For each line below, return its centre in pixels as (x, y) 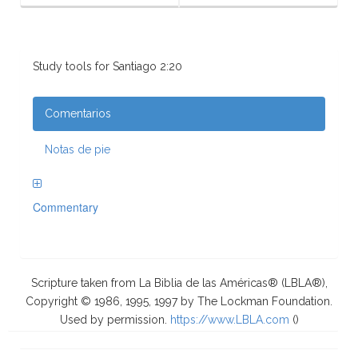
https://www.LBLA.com (229, 319)
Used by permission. (115, 319)
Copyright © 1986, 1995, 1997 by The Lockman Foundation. (179, 301)
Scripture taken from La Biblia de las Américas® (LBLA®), (179, 282)
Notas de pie (78, 149)
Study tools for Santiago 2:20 (107, 66)
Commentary (66, 207)
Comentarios (78, 113)
